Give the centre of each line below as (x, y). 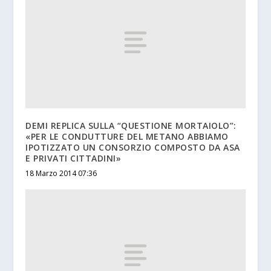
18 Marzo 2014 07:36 (61, 174)
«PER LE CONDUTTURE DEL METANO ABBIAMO (127, 137)
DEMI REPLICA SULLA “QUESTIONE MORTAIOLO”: (131, 126)
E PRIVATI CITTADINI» (73, 158)
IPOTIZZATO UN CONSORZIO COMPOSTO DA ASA (133, 148)
